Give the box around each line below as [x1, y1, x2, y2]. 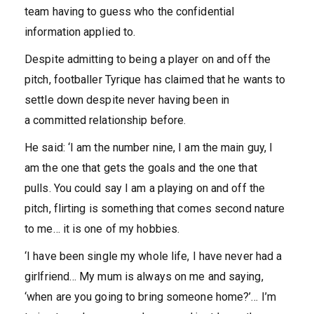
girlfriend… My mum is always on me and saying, [25, 270, 264, 284]
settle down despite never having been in [25, 93, 230, 107]
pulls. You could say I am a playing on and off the [25, 182, 266, 196]
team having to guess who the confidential [25, 5, 235, 19]
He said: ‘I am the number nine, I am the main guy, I [25, 141, 273, 155]
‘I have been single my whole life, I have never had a [25, 250, 282, 264]
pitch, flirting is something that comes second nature [25, 202, 285, 216]
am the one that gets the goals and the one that [25, 161, 257, 175]
